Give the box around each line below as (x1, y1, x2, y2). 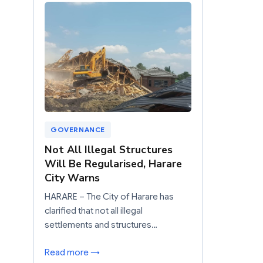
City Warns (45, 170, 100, 185)
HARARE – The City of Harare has (45, 191, 174, 202)
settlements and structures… (45, 219, 157, 230)
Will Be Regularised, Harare (45, 156, 182, 171)
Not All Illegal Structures (45, 142, 173, 157)
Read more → (45, 247, 100, 258)
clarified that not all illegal (45, 205, 143, 216)
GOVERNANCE (50, 124, 105, 134)
